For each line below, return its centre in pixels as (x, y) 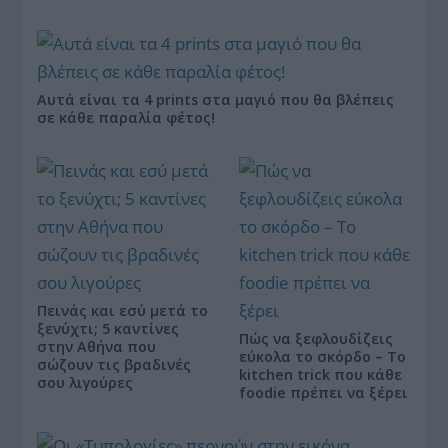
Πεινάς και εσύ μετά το (123, 310)
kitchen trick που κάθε (320, 374)
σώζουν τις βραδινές (114, 364)
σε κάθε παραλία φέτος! (126, 117)
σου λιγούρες (85, 382)
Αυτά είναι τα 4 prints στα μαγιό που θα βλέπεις (216, 99)
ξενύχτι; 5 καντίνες (108, 328)
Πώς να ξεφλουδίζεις (316, 338)
